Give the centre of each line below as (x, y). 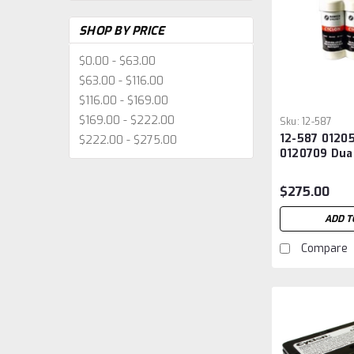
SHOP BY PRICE (122, 31)
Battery (301, 169)
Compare (324, 249)
